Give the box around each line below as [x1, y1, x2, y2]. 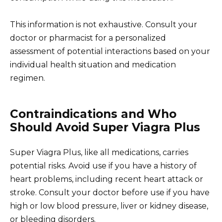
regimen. [10, 73, 45, 83]
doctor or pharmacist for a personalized [10, 33, 166, 43]
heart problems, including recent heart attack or [10, 174, 203, 184]
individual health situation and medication [10, 59, 176, 69]
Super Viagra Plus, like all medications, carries [10, 147, 188, 157]
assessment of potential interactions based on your [10, 46, 210, 56]
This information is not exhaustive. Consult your [10, 19, 197, 29]
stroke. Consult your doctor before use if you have [10, 187, 210, 197]
